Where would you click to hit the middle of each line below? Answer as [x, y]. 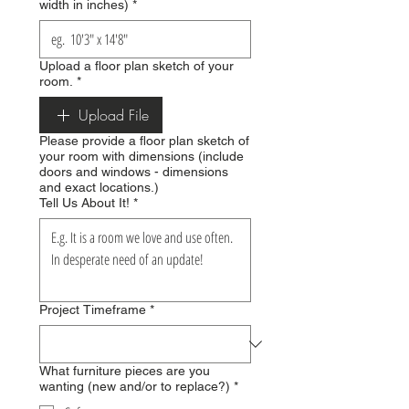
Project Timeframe [93, 310]
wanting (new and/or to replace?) [159, 387]
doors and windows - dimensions [134, 172]
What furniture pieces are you [125, 371]
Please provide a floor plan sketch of [144, 141]
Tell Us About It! [84, 203]
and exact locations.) [99, 188]
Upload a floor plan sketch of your [136, 66]
